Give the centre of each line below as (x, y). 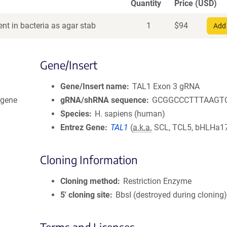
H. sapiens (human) (130, 114)
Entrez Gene (83, 127)
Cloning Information (89, 160)
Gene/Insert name (93, 86)
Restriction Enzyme (158, 181)
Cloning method (89, 181)
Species (75, 114)
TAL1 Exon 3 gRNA (166, 86)
